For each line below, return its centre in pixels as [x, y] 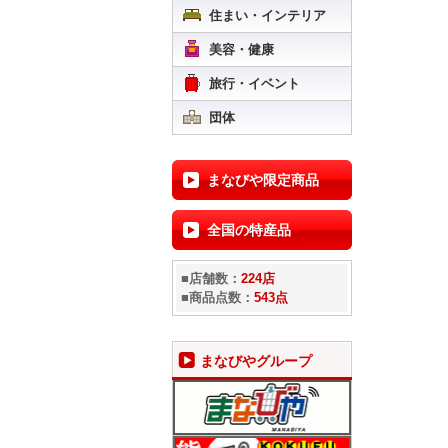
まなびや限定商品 [263, 180]
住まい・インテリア [267, 15]
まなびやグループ [256, 361]
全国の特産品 [249, 230]
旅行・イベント [254, 83]
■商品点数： [217, 297]
